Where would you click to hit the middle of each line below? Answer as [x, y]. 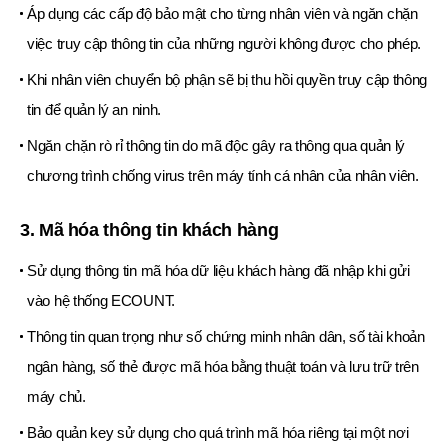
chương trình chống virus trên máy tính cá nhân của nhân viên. [223, 176]
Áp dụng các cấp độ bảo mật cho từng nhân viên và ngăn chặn [222, 14]
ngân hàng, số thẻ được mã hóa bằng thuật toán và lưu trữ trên [223, 367]
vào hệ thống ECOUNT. [101, 301]
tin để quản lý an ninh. [94, 110]
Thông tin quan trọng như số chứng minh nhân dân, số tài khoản [226, 337]
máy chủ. [56, 397]
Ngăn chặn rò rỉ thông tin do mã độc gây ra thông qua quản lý [216, 146]
